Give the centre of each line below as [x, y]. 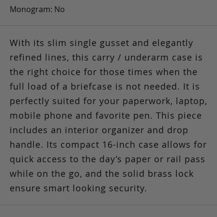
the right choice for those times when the [104, 72]
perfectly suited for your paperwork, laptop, [108, 101]
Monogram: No [37, 9]
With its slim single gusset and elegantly [101, 43]
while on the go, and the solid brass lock [102, 174]
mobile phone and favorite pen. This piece [106, 116]
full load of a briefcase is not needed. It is [105, 86]
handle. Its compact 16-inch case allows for [108, 145]
